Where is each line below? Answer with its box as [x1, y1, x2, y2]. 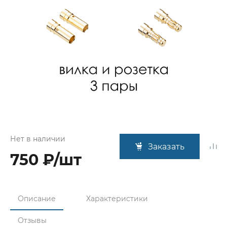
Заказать [148, 142, 184, 152]
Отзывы [18, 216, 47, 225]
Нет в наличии [10, 134, 65, 143]
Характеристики [86, 194, 148, 203]
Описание [18, 194, 56, 203]
